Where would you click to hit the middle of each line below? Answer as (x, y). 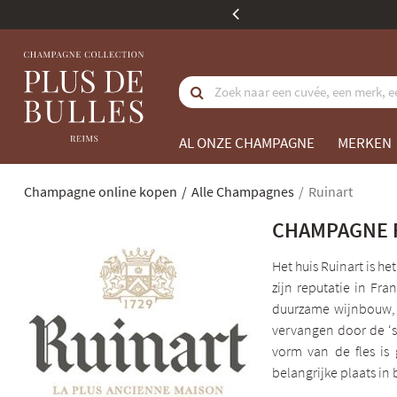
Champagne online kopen (101, 191)
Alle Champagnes (243, 191)
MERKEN (365, 143)
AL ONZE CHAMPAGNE (247, 143)
